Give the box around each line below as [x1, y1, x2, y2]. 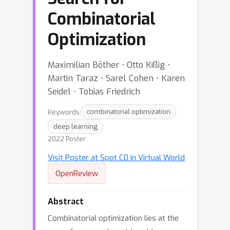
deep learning [53, 122, 98, 131]
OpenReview [55, 168, 98, 179]
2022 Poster [48, 135, 86, 143]
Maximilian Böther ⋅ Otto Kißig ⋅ [48, 59, 170, 70]
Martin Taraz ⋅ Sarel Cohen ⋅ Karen [48, 72, 185, 84]
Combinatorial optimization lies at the [48, 213, 179, 223]
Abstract [48, 196, 84, 207]
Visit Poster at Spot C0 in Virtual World [48, 152, 185, 163]
